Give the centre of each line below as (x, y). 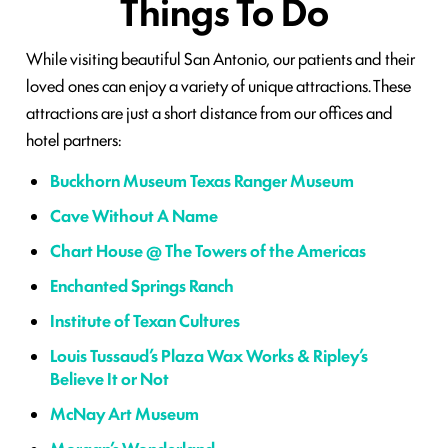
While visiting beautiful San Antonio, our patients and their (220, 58)
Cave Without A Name (134, 215)
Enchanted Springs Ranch (142, 285)
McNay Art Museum (124, 413)
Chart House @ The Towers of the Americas (208, 250)
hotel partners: (74, 139)
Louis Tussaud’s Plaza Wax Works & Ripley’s (209, 355)
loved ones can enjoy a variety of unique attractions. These (218, 85)
